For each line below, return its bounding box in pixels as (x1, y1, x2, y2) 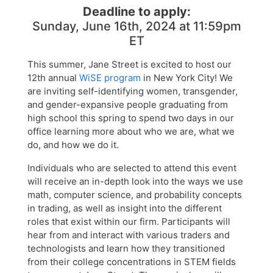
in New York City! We (141, 71, 233, 83)
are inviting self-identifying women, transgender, (27, 85, 238, 97)
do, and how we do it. (27, 138, 119, 151)
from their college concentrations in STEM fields (27, 255, 236, 268)
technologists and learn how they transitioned (27, 242, 225, 254)
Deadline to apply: (82, 4, 191, 19)
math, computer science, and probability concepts (27, 188, 242, 200)
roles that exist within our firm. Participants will (27, 215, 230, 227)
